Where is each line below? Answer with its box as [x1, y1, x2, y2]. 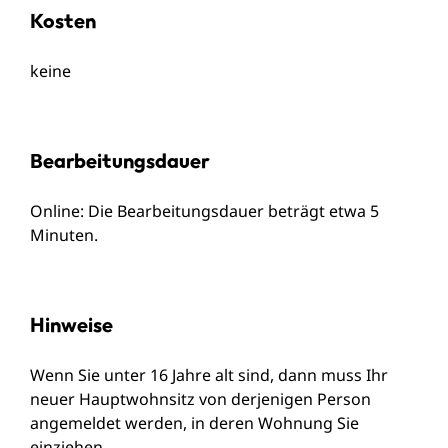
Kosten [30, 7, 96, 33]
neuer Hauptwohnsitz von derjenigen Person [30, 387, 371, 410]
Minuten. [30, 223, 98, 246]
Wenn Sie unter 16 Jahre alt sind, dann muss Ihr [30, 363, 388, 386]
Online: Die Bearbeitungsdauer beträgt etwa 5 [30, 199, 379, 222]
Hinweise [30, 311, 113, 337]
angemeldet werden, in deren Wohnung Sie [30, 411, 359, 434]
